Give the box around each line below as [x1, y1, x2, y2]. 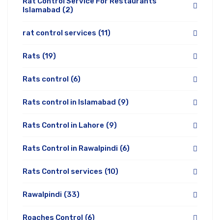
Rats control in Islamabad [23, 98, 116, 107]
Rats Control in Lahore [23, 121, 104, 130]
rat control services [23, 28, 96, 38]
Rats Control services [23, 167, 103, 176]
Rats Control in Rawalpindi [23, 144, 118, 153]
